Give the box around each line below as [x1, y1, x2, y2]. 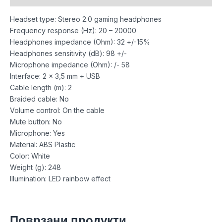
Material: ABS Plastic [10, 140, 75, 149]
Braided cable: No [10, 94, 69, 103]
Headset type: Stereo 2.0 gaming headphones [10, 14, 162, 23]
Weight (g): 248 [10, 163, 61, 171]
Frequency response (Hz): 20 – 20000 [10, 26, 136, 35]
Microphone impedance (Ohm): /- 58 [10, 60, 130, 69]
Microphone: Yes [10, 128, 65, 137]
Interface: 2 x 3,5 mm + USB [10, 71, 100, 80]
